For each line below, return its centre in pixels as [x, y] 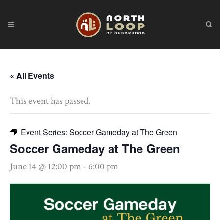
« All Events [32, 75]
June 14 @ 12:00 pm [45, 167]
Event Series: [45, 132]
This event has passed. [50, 101]
